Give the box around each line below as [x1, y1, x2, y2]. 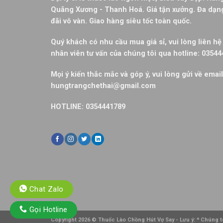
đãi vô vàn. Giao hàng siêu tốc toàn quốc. [51, 16, 192, 25]
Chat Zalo [27, 184, 64, 194]
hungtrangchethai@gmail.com [51, 81, 156, 90]
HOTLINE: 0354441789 [51, 102, 125, 111]
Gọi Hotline [27, 205, 68, 214]
